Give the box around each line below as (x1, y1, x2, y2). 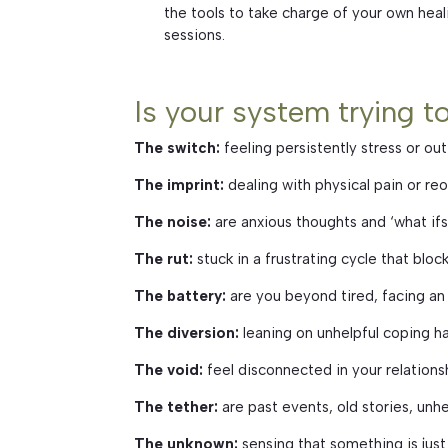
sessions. (163, 26, 225, 45)
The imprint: (134, 176, 229, 195)
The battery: (134, 287, 227, 306)
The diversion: (134, 324, 244, 343)
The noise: (134, 213, 212, 232)
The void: (134, 361, 208, 380)
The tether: (134, 398, 219, 417)
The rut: (134, 250, 194, 269)
